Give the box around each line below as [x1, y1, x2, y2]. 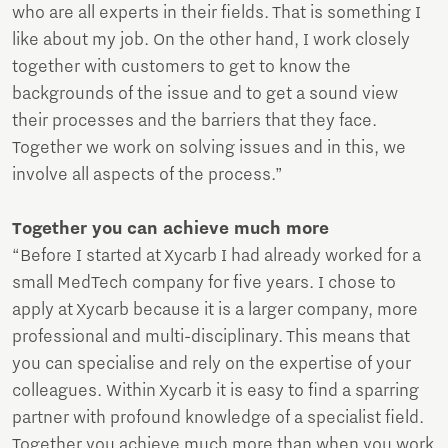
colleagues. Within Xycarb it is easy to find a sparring [12, 381, 419, 401]
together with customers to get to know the [12, 57, 351, 77]
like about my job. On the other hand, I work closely [12, 30, 410, 50]
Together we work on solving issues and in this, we [12, 138, 406, 158]
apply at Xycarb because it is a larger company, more [12, 300, 418, 320]
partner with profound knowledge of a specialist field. [12, 408, 424, 428]
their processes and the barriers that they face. [12, 111, 377, 131]
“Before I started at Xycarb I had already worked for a [12, 246, 421, 266]
